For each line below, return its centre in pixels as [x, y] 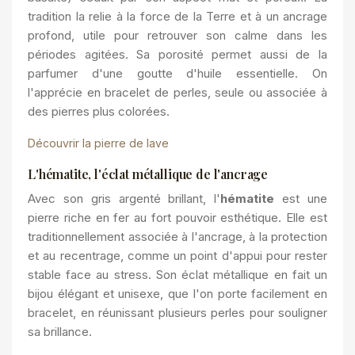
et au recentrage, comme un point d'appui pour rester [177, 256]
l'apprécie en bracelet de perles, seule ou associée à [177, 92]
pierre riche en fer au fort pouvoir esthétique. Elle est [177, 218]
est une [301, 198]
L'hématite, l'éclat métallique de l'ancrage [148, 174]
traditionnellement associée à [108, 237]
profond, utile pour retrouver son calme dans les [177, 35]
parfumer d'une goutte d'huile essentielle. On [177, 73]
